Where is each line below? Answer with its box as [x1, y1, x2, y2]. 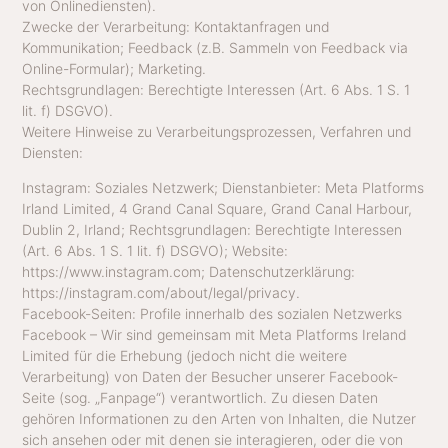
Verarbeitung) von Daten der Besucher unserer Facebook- [22, 368, 399, 386]
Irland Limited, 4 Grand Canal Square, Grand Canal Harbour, [22, 200, 413, 218]
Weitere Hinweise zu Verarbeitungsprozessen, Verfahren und [22, 123, 413, 141]
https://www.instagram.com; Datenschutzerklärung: [22, 263, 356, 281]
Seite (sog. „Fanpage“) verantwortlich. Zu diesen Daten [22, 389, 379, 407]
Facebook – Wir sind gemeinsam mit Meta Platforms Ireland [22, 326, 408, 344]
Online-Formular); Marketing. [22, 60, 207, 78]
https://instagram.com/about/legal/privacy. [22, 284, 301, 302]
